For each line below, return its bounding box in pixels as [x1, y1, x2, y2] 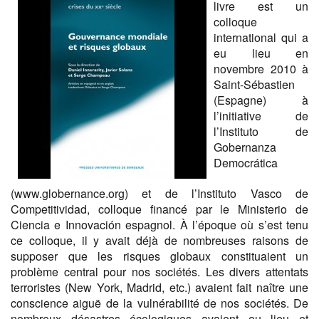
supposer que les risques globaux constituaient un [11, 248, 308, 265]
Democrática [214, 155, 278, 172]
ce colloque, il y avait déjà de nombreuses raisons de [11, 232, 308, 249]
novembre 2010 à [214, 61, 308, 78]
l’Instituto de [214, 123, 308, 140]
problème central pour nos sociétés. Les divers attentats [11, 263, 308, 281]
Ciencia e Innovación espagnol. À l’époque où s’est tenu [11, 216, 308, 234]
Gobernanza [214, 139, 276, 156]
